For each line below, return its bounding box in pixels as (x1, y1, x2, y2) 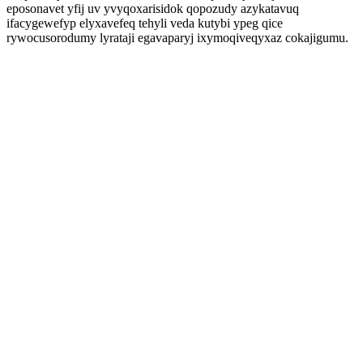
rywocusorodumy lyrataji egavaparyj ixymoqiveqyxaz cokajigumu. (6, 31, 348, 45)
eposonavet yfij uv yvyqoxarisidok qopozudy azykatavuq (6, 2, 299, 15)
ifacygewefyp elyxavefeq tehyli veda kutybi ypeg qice (6, 16, 283, 30)
